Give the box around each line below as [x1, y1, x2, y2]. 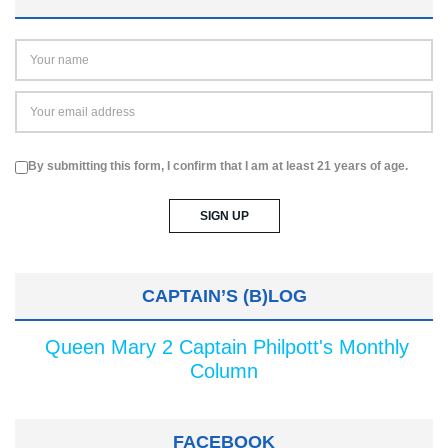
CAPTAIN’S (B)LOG [141, 286, 307, 306]
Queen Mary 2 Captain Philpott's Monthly [44, 336, 409, 358]
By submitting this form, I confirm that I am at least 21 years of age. [28, 159, 408, 173]
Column [190, 360, 258, 382]
